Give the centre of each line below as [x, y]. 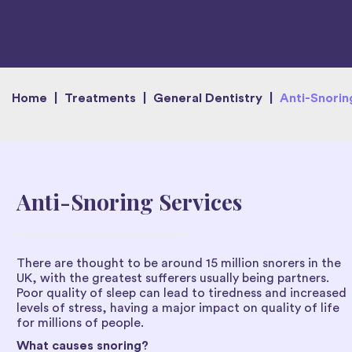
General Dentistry [208, 98]
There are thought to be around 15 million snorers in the [179, 263]
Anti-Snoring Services [129, 201]
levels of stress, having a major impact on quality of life [178, 308]
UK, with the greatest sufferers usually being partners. [173, 278]
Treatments [100, 98]
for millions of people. [80, 323]
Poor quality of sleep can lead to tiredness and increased [181, 293]
